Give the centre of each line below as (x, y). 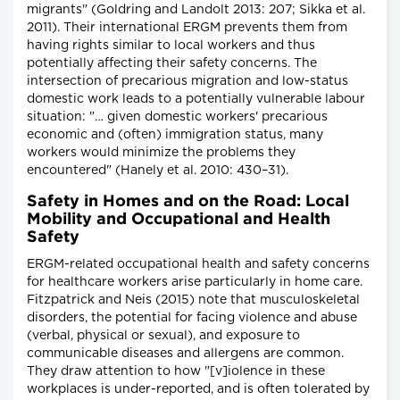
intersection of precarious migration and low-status (187, 82)
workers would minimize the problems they (161, 153)
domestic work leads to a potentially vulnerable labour (196, 100)
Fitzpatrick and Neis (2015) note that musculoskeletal (193, 300)
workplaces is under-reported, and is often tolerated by (198, 390)
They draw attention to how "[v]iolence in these (176, 372)
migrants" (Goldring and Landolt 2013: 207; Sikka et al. (196, 10)
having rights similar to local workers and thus (171, 46)
